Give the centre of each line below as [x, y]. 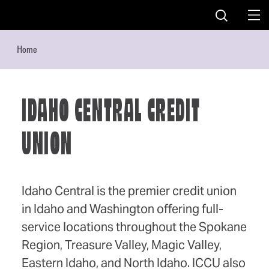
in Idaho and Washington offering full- [122, 209]
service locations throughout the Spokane [134, 227]
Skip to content [48, 19]
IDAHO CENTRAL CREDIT [111, 113]
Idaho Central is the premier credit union [129, 191]
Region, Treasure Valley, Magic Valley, [122, 245]
